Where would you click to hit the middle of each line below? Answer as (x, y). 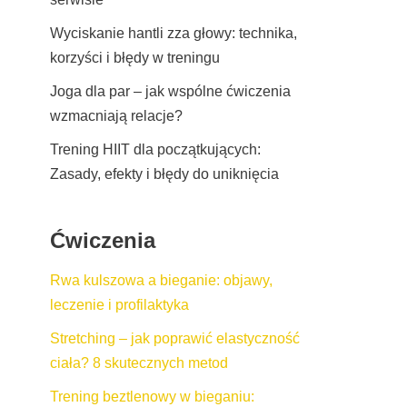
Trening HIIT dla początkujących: (155, 149)
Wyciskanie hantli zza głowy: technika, (174, 33)
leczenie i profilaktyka (119, 304)
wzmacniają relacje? (116, 115)
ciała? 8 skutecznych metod (139, 362)
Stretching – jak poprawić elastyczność (175, 338)
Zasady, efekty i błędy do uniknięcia (164, 174)
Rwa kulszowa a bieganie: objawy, (161, 280)
